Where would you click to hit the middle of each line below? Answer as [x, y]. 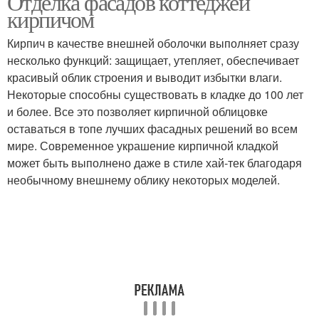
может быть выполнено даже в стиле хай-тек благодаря [155, 163]
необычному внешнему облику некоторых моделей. [143, 180]
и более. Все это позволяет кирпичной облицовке [137, 111]
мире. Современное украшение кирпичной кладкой [143, 146]
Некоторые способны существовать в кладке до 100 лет [155, 94]
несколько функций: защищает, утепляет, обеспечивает [153, 60]
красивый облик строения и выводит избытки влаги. [145, 77]
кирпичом [51, 19]
